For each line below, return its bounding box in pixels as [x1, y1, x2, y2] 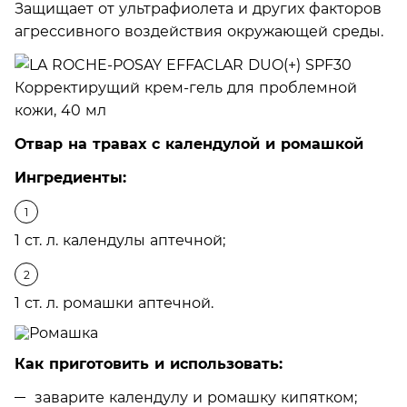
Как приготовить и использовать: [15, 354, 283, 372]
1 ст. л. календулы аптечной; [15, 231, 225, 249]
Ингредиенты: [15, 168, 126, 186]
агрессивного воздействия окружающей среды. [15, 22, 383, 40]
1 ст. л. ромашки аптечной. [15, 293, 213, 312]
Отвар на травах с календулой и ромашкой [15, 134, 363, 153]
